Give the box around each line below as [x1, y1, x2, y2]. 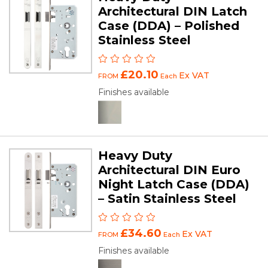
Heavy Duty [98, 148, 173, 163]
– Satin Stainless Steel [98, 191, 237, 206]
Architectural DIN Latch [98, 4, 248, 19]
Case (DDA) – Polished [98, 19, 240, 33]
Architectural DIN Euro [98, 163, 241, 178]
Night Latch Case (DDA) [98, 177, 250, 192]
